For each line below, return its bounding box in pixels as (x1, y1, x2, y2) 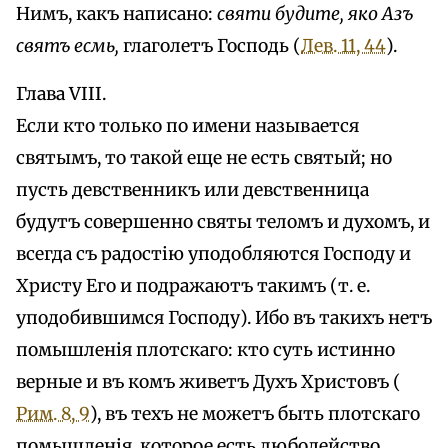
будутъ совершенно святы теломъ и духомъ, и (16, 210, 430, 233)
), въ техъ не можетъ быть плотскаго (90, 402, 420, 425)
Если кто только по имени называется (16, 114, 359, 137)
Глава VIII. (16, 82, 107, 105)
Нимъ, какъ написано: (16, 2, 217, 25)
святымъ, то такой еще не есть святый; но (16, 146, 392, 169)
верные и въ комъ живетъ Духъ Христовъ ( (16, 370, 401, 393)
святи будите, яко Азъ (217, 2, 413, 25)
